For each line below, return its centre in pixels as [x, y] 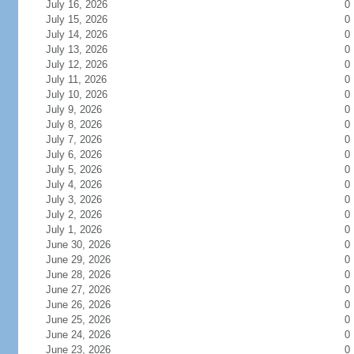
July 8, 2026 [73, 124]
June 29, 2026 [78, 260]
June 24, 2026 [78, 335]
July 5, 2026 [73, 169]
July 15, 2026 [76, 19]
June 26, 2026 [78, 305]
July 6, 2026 [73, 154]
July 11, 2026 [76, 79]
